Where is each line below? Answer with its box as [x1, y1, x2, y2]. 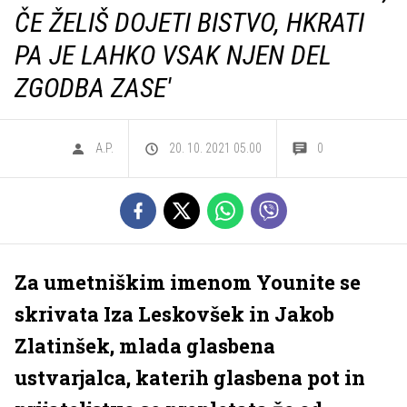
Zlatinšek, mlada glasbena [15, 333, 275, 359]
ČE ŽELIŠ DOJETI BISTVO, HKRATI [15, 6, 364, 38]
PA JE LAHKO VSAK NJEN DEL [15, 39, 332, 71]
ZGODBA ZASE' [15, 72, 171, 104]
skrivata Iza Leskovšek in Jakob [15, 301, 334, 327]
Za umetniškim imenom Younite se [15, 269, 361, 295]
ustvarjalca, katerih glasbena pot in [15, 364, 365, 391]
